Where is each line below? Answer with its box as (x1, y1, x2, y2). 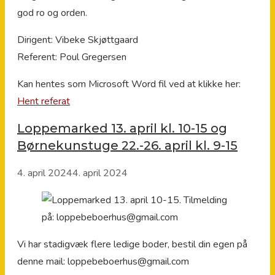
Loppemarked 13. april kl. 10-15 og (17, 121, 227, 136)
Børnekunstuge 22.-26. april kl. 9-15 (17, 138, 238, 153)
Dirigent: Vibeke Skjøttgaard (17, 33, 236, 47)
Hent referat (17, 94, 70, 108)
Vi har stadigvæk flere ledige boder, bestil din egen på (17, 237, 247, 251)
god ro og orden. (17, 6, 87, 20)
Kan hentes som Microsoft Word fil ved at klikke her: (17, 77, 241, 91)
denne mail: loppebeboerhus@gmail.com (17, 254, 189, 268)
